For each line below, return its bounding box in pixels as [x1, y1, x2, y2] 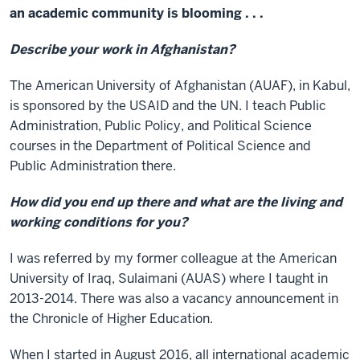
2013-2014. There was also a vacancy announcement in [10, 290, 338, 307]
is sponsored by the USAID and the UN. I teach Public [10, 97, 326, 114]
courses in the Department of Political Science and [10, 137, 311, 154]
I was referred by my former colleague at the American [10, 250, 337, 267]
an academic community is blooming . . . [10, 5, 264, 22]
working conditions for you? [10, 214, 188, 231]
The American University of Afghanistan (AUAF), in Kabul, [10, 77, 350, 94]
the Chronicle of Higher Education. [10, 310, 213, 327]
